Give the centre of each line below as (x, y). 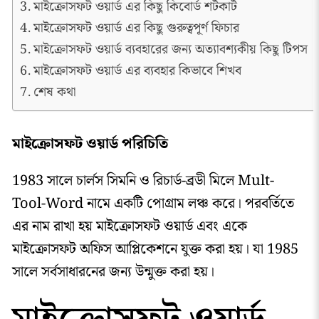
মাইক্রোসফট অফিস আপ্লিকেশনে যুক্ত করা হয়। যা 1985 (155, 249)
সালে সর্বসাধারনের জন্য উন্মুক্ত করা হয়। (118, 272)
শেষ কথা (54, 92)
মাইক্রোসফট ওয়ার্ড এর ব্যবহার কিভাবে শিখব (137, 70)
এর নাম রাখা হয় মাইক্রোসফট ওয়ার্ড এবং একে (129, 226)
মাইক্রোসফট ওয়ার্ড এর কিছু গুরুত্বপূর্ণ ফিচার (136, 28)
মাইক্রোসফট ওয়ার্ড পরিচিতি (90, 143)
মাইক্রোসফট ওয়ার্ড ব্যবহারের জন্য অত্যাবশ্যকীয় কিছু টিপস (170, 49)
